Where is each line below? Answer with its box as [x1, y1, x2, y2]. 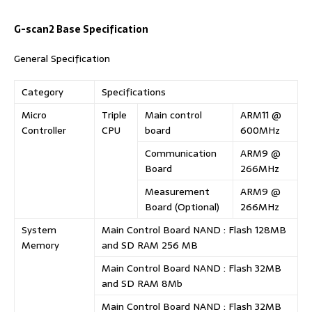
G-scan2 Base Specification [14, 22, 148, 38]
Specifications [102, 84, 166, 100]
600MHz [240, 123, 280, 139]
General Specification [14, 51, 110, 67]
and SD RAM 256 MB [102, 237, 198, 253]
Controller [22, 123, 66, 139]
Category [22, 84, 63, 100]
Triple [102, 107, 127, 123]
